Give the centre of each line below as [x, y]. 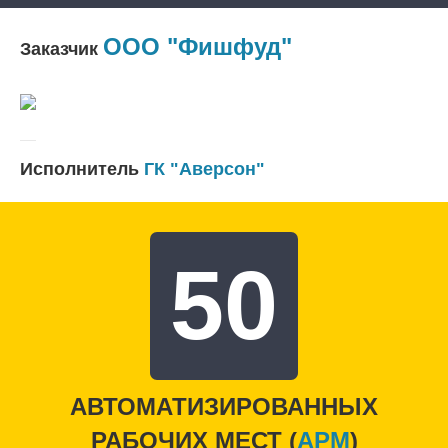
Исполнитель [79, 168]
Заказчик [59, 48]
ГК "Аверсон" [204, 168]
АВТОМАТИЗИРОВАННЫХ [224, 406]
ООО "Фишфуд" [197, 46]
